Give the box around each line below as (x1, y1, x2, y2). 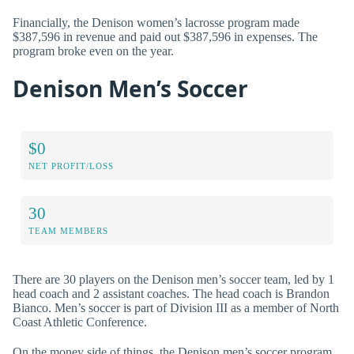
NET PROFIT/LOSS (28, 161, 114, 171)
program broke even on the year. (13, 43, 174, 58)
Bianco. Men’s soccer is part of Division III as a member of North (13, 301, 339, 315)
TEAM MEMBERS (28, 226, 108, 236)
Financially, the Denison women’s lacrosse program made (13, 15, 299, 29)
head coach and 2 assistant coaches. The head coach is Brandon (13, 287, 330, 301)
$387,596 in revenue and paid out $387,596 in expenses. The (13, 29, 318, 43)
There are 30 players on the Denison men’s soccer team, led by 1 (13, 273, 334, 287)
